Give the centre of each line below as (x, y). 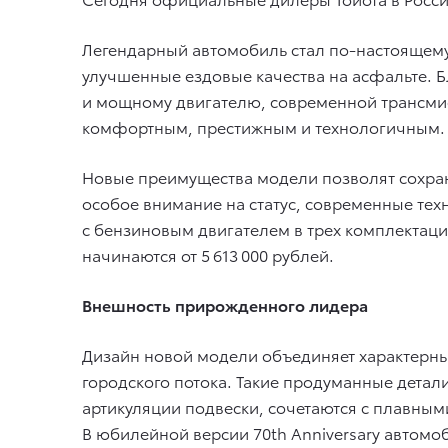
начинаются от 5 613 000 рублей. (208, 254)
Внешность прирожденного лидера (225, 304)
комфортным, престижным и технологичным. (263, 126)
